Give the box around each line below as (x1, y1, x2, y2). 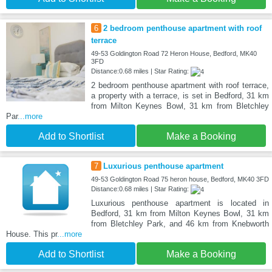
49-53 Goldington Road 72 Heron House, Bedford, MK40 (90, 50, 257, 58)
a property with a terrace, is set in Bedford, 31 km (90, 91, 269, 101)
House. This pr (6, 229, 57, 239)
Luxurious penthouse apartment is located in (90, 199, 269, 208)
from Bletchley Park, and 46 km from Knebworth (90, 219, 269, 229)
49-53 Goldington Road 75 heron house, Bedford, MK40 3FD (90, 175, 269, 183)
